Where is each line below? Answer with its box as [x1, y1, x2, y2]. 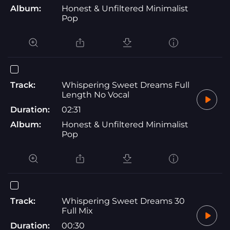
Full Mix [62, 205, 93, 216]
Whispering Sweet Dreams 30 [62, 196, 185, 206]
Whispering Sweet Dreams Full [62, 80, 189, 90]
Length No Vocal [62, 89, 129, 100]
